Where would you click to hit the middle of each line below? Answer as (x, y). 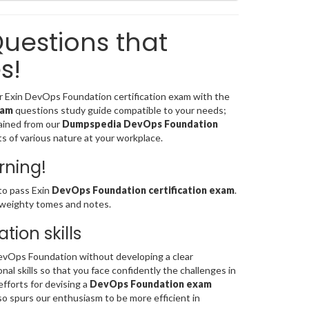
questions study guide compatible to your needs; (119, 110)
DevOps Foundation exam (150, 284)
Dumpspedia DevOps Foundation (140, 124)
